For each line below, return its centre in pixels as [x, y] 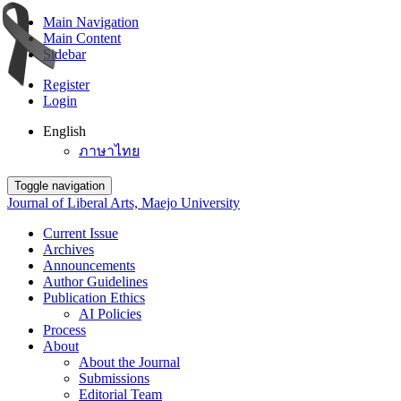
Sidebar [64, 54]
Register [66, 85]
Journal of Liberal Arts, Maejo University [124, 203]
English [64, 131]
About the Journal [129, 362]
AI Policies [110, 314]
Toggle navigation [60, 186]
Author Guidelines [95, 282]
